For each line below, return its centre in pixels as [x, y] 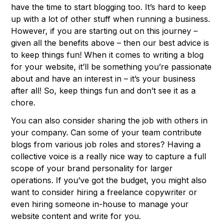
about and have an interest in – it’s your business [104, 79]
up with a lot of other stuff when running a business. [111, 19]
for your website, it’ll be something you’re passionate [111, 67]
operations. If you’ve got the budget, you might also [109, 180]
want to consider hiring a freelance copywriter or [104, 192]
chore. [23, 103]
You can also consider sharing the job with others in [110, 121]
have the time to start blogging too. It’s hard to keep [109, 7]
